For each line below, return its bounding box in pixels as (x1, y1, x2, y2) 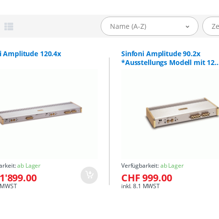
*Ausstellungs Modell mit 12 (121, 58, 215, 67)
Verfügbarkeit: (121, 161, 160, 170)
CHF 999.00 (121, 171, 172, 185)
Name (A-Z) (109, 22, 146, 31)
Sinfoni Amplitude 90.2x (121, 49, 200, 59)
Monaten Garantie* (121, 66, 185, 76)
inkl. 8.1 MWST (121, 182, 160, 191)
